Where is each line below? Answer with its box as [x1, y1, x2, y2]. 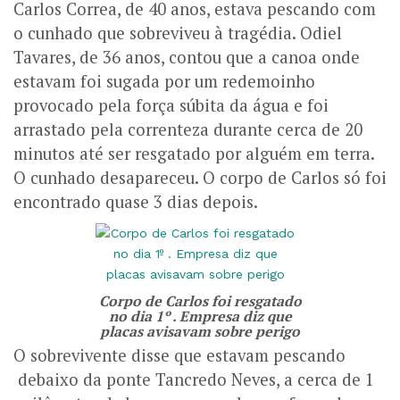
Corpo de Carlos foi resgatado [98, 290, 302, 311]
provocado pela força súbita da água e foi [13, 94, 329, 116]
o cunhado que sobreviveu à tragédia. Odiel [13, 21, 342, 44]
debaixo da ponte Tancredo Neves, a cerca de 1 [13, 368, 374, 390]
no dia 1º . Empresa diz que [108, 305, 292, 326]
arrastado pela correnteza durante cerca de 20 [13, 118, 362, 140]
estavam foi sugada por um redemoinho [13, 70, 315, 92]
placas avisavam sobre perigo [100, 321, 300, 341]
